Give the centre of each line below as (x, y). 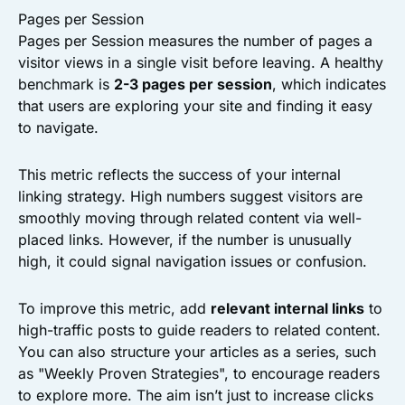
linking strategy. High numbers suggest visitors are (190, 196)
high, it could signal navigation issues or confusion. (193, 261)
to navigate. (58, 127)
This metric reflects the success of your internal (179, 174)
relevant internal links (287, 308)
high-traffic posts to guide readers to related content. (199, 330)
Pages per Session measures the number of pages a (195, 40)
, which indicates (329, 84)
